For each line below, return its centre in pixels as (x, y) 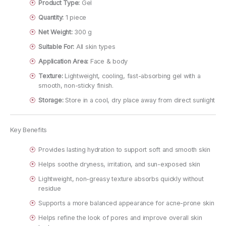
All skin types (95, 46)
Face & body (108, 61)
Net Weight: (55, 32)
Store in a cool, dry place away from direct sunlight (139, 100)
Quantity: (51, 17)
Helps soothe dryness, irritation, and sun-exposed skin (119, 164)
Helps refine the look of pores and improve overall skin (120, 217)
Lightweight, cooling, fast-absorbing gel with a (132, 76)
